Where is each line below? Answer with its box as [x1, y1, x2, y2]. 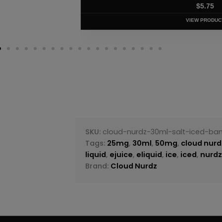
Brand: [85, 161, 111, 171]
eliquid [136, 149, 163, 160]
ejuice [110, 149, 133, 160]
